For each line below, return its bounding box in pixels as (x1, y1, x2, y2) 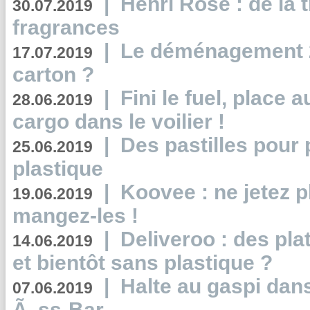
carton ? (12, 63, 94, 86)
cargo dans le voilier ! (12, 110, 225, 133)
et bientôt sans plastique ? (12, 251, 273, 274)
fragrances (12, 16, 120, 39)
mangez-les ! (12, 204, 138, 227)
